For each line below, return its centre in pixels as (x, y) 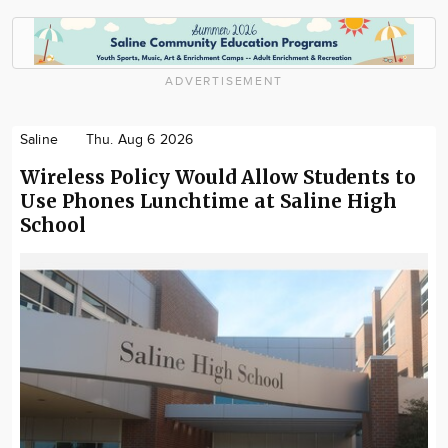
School (53, 225)
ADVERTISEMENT (224, 81)
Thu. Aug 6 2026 (139, 140)
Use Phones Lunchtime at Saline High (208, 201)
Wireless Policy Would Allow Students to (218, 177)
